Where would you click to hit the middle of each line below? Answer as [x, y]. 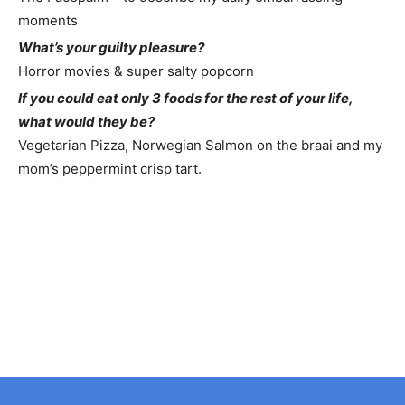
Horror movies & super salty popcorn [136, 71]
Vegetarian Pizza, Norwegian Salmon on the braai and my [200, 145]
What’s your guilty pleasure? [111, 47]
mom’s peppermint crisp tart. [110, 169]
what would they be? [86, 122]
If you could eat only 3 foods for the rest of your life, [185, 98]
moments [48, 20]
